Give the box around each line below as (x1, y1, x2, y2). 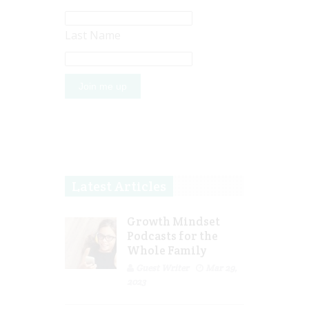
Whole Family (127, 243, 207, 259)
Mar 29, (206, 262, 237, 275)
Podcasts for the (127, 228, 218, 244)
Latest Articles (72, 177, 166, 196)
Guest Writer (136, 262, 189, 275)
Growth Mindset (127, 214, 220, 230)
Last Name (65, 28, 121, 43)
